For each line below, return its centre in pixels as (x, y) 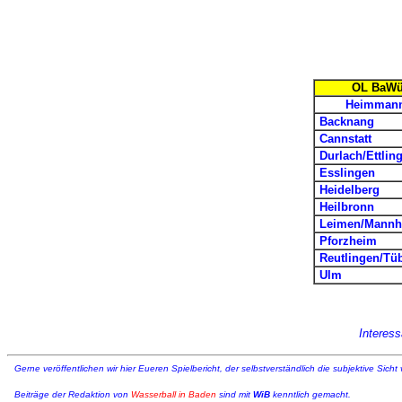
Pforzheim (348, 241)
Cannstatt (345, 139)
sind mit (235, 394)
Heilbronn (347, 207)
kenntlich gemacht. (310, 394)
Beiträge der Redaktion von (73, 394)
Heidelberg (350, 190)
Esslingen (347, 173)
